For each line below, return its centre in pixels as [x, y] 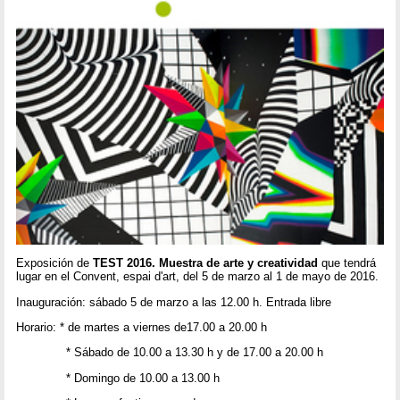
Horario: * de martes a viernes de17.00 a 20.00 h [142, 327]
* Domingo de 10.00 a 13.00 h [118, 378]
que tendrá [347, 263]
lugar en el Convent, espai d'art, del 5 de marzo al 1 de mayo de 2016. [198, 277]
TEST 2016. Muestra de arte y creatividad [206, 263]
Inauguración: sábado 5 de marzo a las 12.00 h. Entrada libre [174, 302]
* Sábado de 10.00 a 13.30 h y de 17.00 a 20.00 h [170, 353]
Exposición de [55, 263]
